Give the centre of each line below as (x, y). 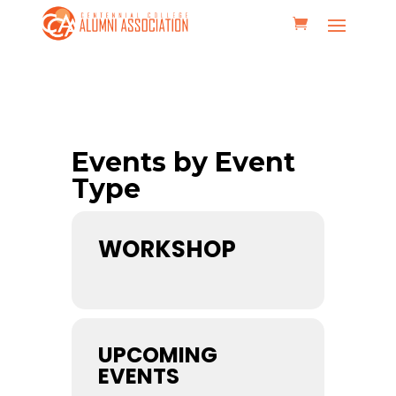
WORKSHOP (167, 250)
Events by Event (183, 163)
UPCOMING (157, 355)
